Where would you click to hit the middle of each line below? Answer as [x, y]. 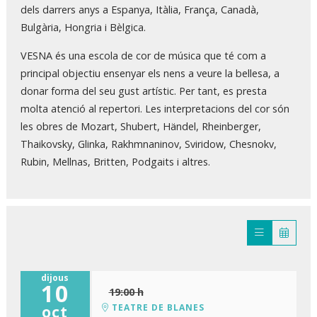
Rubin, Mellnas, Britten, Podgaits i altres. [115, 161]
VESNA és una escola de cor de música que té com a [143, 55]
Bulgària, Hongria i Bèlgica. [83, 28]
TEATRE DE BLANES [156, 308]
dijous [55, 278]
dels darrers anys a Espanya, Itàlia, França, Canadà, [140, 10]
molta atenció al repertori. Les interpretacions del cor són [155, 108]
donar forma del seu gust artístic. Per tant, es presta [144, 91]
